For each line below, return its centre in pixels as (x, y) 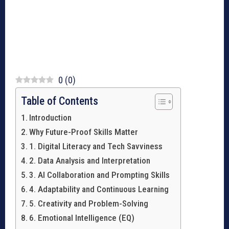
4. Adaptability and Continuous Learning (99, 189)
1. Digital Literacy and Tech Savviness (96, 146)
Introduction (51, 118)
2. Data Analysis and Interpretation (90, 161)
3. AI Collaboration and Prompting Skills (100, 175)
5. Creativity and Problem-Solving (89, 204)
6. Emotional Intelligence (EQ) (82, 218)
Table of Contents (60, 101)
